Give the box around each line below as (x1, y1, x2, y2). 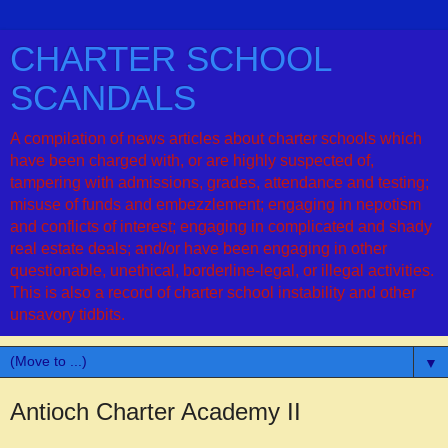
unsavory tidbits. (10, 306, 125, 323)
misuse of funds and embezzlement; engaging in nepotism (10, 196, 421, 213)
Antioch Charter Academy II (10, 398, 301, 425)
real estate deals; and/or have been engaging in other (10, 240, 387, 257)
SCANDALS (10, 79, 196, 117)
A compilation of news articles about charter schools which (10, 130, 422, 147)
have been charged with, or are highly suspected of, (10, 152, 374, 169)
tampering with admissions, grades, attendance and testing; (10, 174, 429, 191)
